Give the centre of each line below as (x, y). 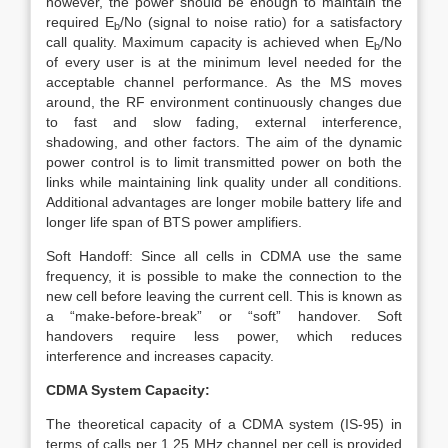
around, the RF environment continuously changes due (224, 102)
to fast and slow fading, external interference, (224, 122)
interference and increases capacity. (160, 356)
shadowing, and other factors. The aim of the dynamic (224, 142)
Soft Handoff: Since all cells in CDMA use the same (224, 256)
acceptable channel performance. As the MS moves (224, 82)
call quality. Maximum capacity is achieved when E (210, 42)
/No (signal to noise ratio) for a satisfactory (261, 22)
